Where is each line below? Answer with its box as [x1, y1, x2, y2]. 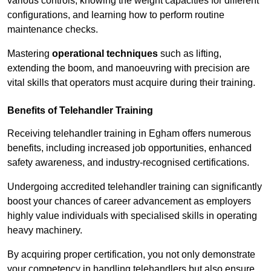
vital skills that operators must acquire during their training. [7, 77, 255, 88]
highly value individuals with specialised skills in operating [7, 211, 257, 221]
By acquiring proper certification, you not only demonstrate [7, 249, 255, 260]
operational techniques [52, 48, 158, 59]
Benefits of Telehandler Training [7, 105, 153, 116]
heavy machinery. [7, 225, 82, 236]
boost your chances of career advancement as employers [7, 196, 251, 207]
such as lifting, [158, 48, 221, 59]
